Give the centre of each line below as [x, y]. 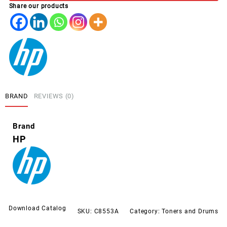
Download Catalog [37, 208]
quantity [37, 17]
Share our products [39, 6]
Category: [146, 211]
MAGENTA [40, 6]
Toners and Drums [190, 211]
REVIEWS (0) [54, 96]
